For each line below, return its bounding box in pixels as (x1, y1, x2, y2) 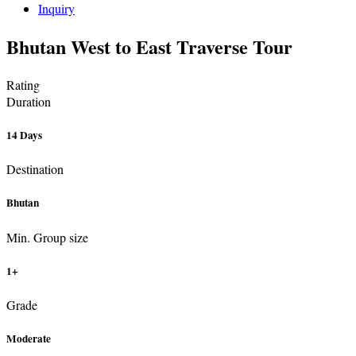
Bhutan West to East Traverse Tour (6, 32, 292, 60)
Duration (6, 92, 51, 110)
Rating (6, 75, 40, 93)
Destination (6, 161, 64, 178)
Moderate (6, 331, 51, 347)
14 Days (6, 126, 42, 143)
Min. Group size (6, 228, 88, 246)
